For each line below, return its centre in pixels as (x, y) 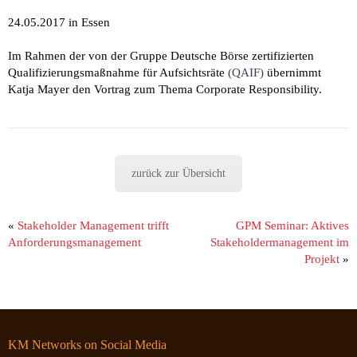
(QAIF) (246, 72)
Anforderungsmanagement (75, 242)
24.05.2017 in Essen (59, 22)
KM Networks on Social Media (87, 344)
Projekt (322, 259)
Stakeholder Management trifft (93, 225)
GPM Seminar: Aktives (292, 225)
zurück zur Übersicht (178, 173)
